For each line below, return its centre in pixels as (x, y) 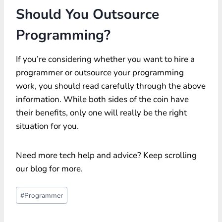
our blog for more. (49, 168)
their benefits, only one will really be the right (101, 112)
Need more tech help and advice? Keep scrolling (106, 155)
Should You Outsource (87, 14)
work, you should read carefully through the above (111, 86)
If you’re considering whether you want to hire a (105, 59)
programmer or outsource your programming (100, 72)
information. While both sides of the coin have (102, 99)
